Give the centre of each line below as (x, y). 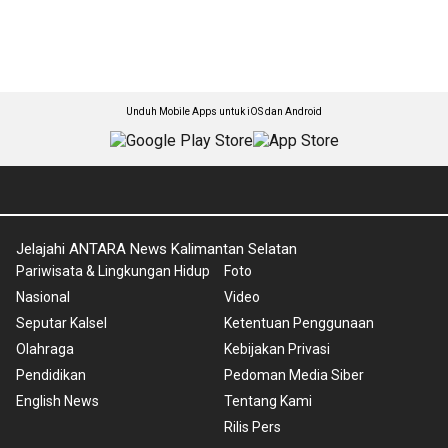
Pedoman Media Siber (294, 374)
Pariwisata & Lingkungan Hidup (113, 270)
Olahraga (45, 348)
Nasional (43, 296)
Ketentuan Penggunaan (299, 322)
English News (57, 400)
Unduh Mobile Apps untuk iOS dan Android (224, 111)
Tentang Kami (268, 400)
